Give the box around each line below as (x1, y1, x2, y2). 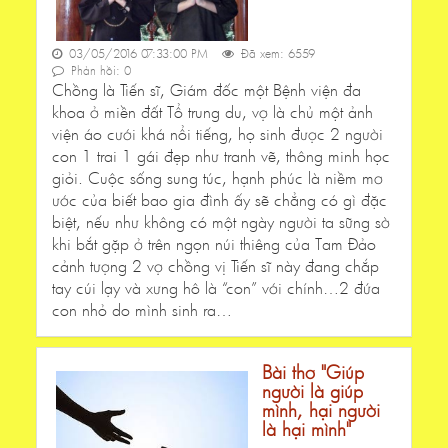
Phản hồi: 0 (67, 63, 131, 79)
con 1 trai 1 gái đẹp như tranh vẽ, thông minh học (52, 145, 390, 167)
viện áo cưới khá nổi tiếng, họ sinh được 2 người (52, 123, 383, 145)
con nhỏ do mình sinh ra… (52, 299, 232, 321)
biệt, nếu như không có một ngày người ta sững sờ (52, 211, 390, 233)
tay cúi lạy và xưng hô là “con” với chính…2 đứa (52, 277, 380, 299)
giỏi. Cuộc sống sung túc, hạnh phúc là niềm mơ (52, 167, 383, 189)
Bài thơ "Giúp (262, 360, 364, 385)
